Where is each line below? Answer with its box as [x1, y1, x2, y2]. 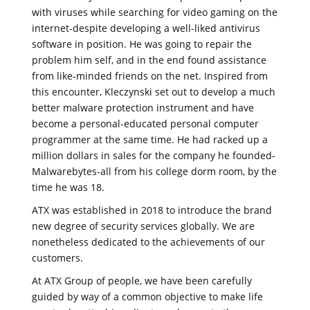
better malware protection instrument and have [32, 100, 254, 114]
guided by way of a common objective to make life [32, 289, 263, 303]
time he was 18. [32, 180, 104, 194]
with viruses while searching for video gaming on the [32, 5, 277, 19]
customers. [32, 250, 83, 264]
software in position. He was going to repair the [32, 37, 252, 51]
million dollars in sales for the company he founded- [32, 148, 275, 162]
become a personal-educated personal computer [32, 116, 259, 130]
